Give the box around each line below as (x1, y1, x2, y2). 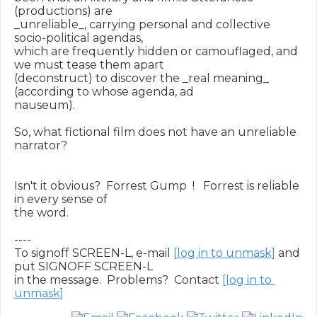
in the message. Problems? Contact (14, 273, 222, 287)
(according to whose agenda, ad (14, 85, 194, 98)
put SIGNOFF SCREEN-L (14, 260, 153, 273)
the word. (14, 206, 69, 219)
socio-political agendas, (14, 31, 143, 45)
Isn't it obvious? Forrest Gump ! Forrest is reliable (14, 179, 299, 192)
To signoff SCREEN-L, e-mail (14, 246, 173, 260)
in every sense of (14, 192, 108, 206)
